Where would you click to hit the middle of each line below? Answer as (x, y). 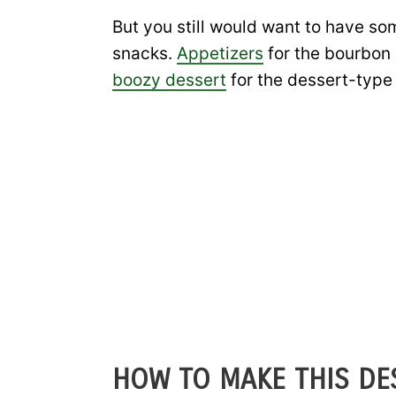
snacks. (145, 53)
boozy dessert (169, 80)
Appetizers (220, 53)
